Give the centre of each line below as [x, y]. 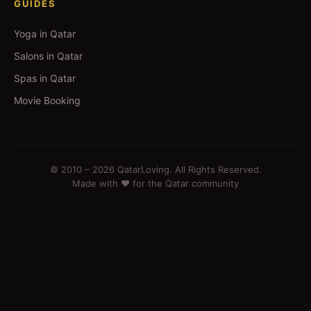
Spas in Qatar [45, 78]
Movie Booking [47, 100]
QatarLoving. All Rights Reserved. [188, 169]
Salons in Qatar [48, 56]
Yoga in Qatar [45, 34]
